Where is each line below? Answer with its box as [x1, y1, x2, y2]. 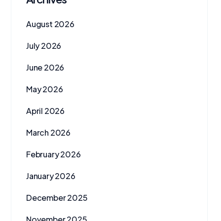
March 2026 [26, 127, 71, 138]
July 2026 [26, 40, 62, 51]
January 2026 [26, 171, 75, 181]
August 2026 [26, 19, 74, 29]
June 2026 [26, 62, 65, 73]
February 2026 [26, 149, 81, 159]
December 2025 [26, 192, 88, 203]
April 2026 [26, 106, 65, 116]
